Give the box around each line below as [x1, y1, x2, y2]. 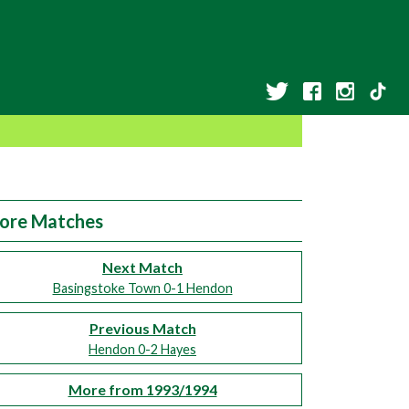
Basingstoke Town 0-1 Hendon [52, 280, 233, 296]
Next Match [102, 258, 183, 276]
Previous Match [89, 320, 196, 337]
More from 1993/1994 [68, 381, 217, 398]
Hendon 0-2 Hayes [89, 341, 196, 357]
